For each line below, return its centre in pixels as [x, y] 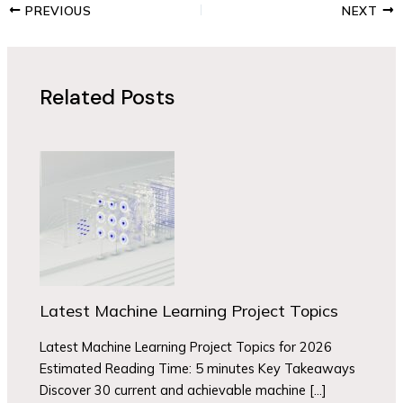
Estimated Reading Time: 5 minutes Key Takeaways [198, 368]
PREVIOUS [56, 10]
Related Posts [108, 96]
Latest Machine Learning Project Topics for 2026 [186, 346]
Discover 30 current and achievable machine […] [184, 390]
